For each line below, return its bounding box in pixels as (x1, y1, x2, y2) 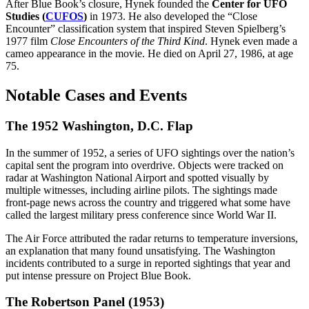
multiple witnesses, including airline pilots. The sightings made (6, 183, 277, 196)
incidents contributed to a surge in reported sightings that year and (6, 257, 290, 269)
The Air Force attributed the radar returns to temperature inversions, (6, 232, 298, 244)
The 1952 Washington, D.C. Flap (6, 119, 193, 134)
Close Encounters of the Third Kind (50, 35, 205, 48)
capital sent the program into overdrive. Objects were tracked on (6, 159, 283, 171)
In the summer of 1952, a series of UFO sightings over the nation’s (6, 146, 295, 159)
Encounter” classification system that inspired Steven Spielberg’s (6, 23, 286, 35)
